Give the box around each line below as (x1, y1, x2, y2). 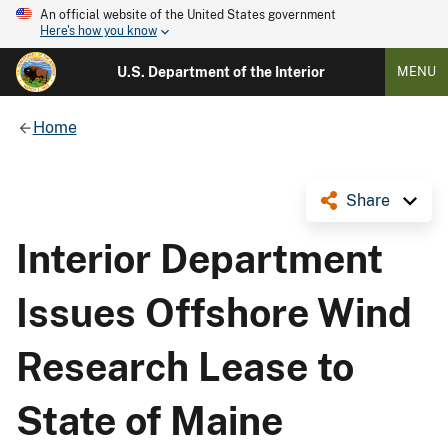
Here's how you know (40, 24, 157, 39)
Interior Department (16, 235, 383, 282)
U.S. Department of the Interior (116, 64, 325, 80)
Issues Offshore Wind (16, 289, 412, 336)
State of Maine (16, 397, 283, 444)
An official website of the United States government (40, 8, 336, 22)
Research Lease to (16, 343, 354, 390)
